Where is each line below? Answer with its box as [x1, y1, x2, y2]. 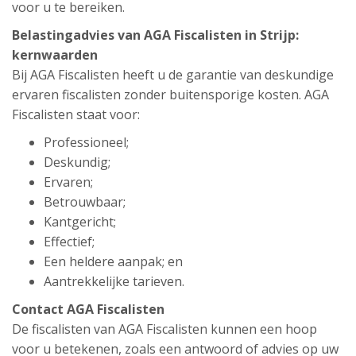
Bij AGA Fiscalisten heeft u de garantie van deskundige [12, 66, 334, 83]
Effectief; [44, 233, 95, 250]
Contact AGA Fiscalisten [12, 300, 164, 318]
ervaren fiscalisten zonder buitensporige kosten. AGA [12, 86, 329, 103]
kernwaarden [12, 46, 98, 64]
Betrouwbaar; [44, 193, 126, 211]
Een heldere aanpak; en [44, 253, 183, 270]
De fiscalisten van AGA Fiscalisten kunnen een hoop [12, 320, 317, 338]
